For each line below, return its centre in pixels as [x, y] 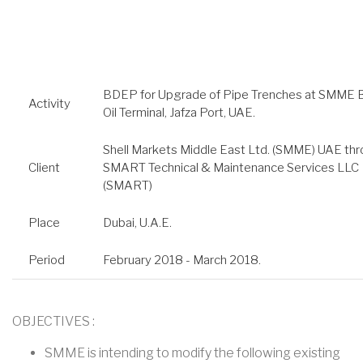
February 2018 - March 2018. [182, 260]
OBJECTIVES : [53, 321]
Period [47, 260]
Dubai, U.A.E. [137, 222]
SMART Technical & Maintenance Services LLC [231, 167]
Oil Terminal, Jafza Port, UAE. [179, 112]
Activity [49, 103]
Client [44, 167]
